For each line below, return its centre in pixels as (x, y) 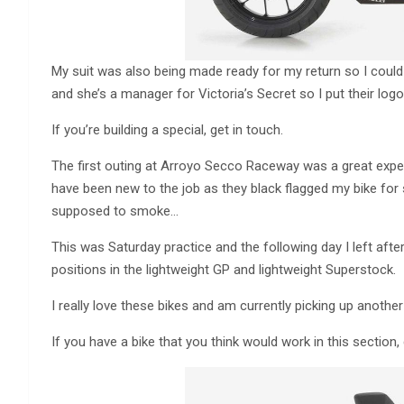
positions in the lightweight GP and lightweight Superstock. (224, 270)
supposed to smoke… (115, 211)
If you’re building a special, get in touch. (167, 130)
